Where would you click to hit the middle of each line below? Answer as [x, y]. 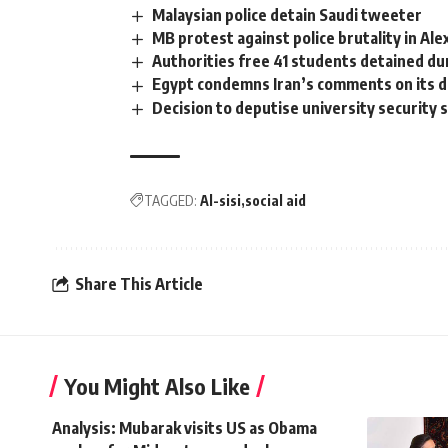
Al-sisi [220, 200]
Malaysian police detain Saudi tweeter [287, 15]
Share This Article [139, 284]
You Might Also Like [157, 385]
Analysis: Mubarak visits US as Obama [184, 427]
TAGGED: [170, 200]
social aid [275, 200]
